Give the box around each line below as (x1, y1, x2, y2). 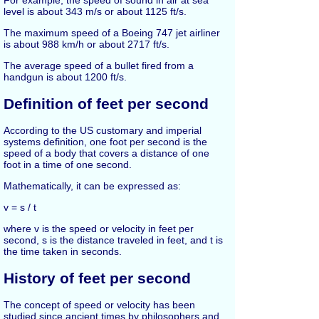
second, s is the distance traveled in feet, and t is (4, 234, 223, 246)
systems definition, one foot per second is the (4, 136, 207, 148)
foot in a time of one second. (4, 159, 132, 171)
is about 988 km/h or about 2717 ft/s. (4, 38, 169, 51)
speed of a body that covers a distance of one (4, 147, 209, 159)
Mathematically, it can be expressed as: (4, 180, 181, 192)
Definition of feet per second (4, 95, 209, 112)
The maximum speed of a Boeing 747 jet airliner (4, 27, 220, 39)
